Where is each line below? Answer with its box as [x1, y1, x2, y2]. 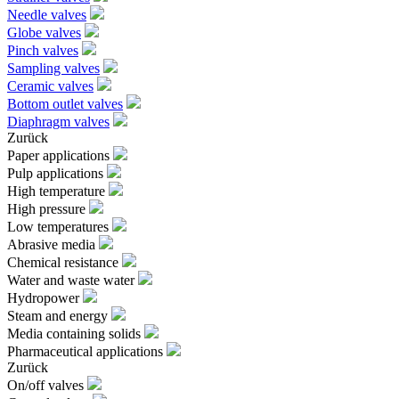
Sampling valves [7, 60, 100, 76]
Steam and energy [7, 307, 111, 323]
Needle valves [7, 6, 86, 22]
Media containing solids [7, 325, 144, 341]
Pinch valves [7, 42, 78, 58]
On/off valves [7, 377, 87, 393]
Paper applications [7, 147, 113, 163]
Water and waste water [7, 272, 138, 288]
